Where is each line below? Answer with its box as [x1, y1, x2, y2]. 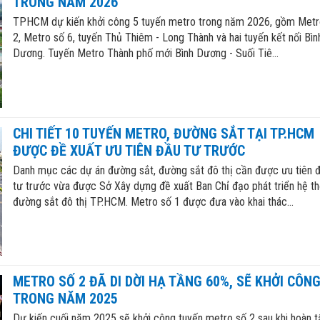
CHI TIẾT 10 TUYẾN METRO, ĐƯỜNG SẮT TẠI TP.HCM [12, 124, 314, 142]
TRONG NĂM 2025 [12, 289, 118, 307]
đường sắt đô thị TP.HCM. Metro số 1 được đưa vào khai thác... [12, 194, 294, 209]
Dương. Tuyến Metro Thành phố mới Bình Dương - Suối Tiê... [12, 46, 279, 61]
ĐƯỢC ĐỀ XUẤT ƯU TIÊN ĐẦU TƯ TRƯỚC [12, 141, 245, 159]
